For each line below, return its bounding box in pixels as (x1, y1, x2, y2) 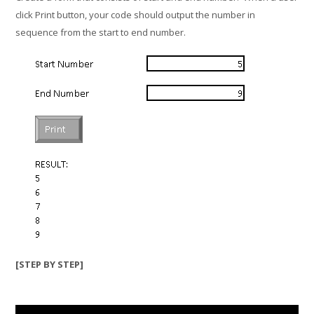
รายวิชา (118, 66, 153, 79)
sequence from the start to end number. (15, 26, 186, 39)
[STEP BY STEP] (15, 258, 84, 271)
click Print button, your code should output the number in (15, 8, 256, 21)
